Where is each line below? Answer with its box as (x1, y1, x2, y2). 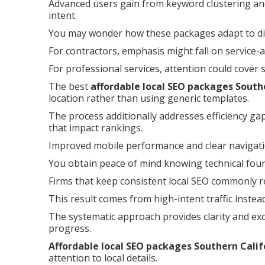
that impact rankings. (49, 121, 143, 134)
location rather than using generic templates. (49, 92, 249, 105)
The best (49, 80, 91, 93)
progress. (49, 222, 91, 235)
